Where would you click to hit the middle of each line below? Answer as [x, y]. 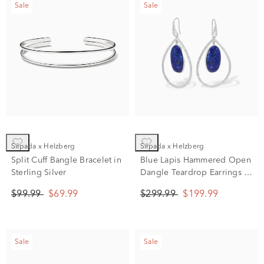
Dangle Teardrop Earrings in [196, 173]
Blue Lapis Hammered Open [196, 160]
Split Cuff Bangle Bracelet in [66, 160]
